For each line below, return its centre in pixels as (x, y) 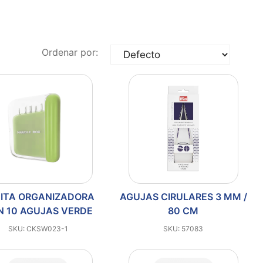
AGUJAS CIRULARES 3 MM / (183, 196)
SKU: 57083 (183, 228)
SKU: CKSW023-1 (38, 228)
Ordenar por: (70, 52)
